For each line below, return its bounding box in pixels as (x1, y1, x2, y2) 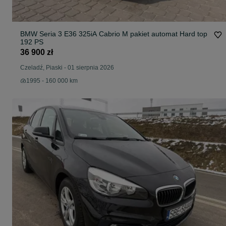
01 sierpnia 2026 (68, 64, 114, 72)
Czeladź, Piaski (20, 64, 63, 72)
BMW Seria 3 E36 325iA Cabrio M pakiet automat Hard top (20, 30, 207, 38)
